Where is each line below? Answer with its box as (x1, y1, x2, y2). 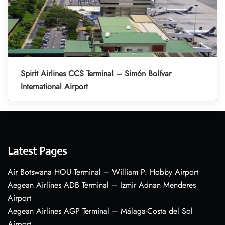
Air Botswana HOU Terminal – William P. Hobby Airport (8, 166, 198, 178)
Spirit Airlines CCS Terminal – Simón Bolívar (21, 68, 171, 79)
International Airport (21, 81, 88, 92)
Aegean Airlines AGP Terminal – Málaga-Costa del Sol (8, 205, 193, 217)
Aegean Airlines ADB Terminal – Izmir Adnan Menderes (8, 179, 196, 191)
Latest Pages (8, 144, 67, 158)
